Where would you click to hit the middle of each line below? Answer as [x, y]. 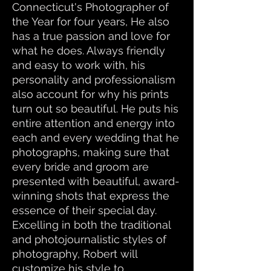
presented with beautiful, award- [96, 181]
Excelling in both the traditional [91, 225]
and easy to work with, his [79, 65]
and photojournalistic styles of [89, 239]
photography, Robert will [75, 254]
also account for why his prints [90, 94]
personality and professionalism [94, 80]
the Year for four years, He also [91, 21]
